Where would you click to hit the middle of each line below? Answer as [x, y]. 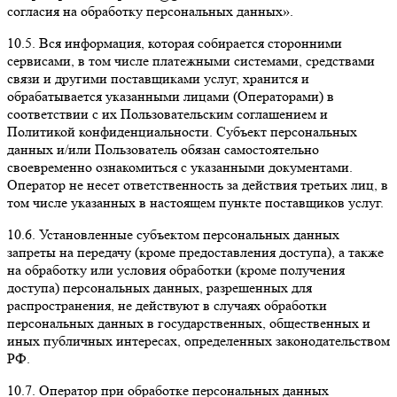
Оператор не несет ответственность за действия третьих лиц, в [198, 184]
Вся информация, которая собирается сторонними [189, 43]
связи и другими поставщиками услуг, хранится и [158, 78]
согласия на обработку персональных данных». [150, 11]
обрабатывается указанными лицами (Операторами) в [171, 96]
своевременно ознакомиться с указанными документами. [180, 167]
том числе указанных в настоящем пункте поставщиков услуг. [195, 202]
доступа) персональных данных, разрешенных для [160, 287]
